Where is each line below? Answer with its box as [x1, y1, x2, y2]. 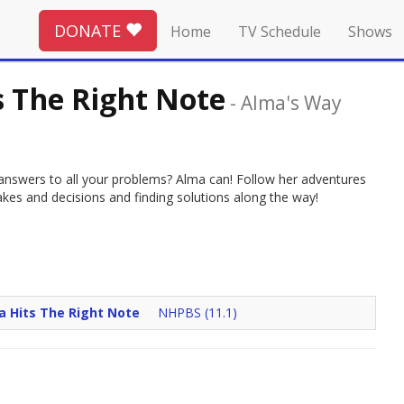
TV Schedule [238, 22, 321, 41]
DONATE [54, 19, 125, 41]
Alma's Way [241, 89, 341, 115]
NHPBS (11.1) [158, 304, 237, 322]
